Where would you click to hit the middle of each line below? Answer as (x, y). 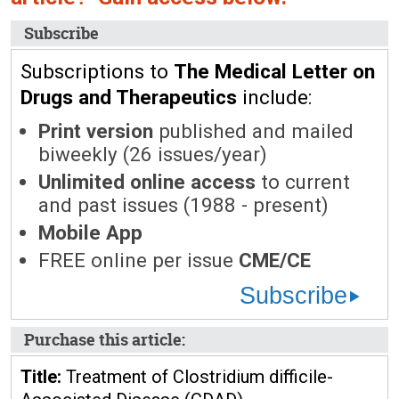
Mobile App (90, 232)
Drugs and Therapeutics (129, 97)
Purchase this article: (105, 340)
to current (303, 182)
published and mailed (253, 131)
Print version (96, 131)
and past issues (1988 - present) (183, 205)
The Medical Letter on (274, 71)
